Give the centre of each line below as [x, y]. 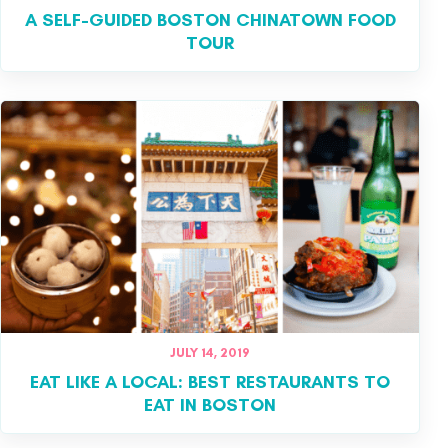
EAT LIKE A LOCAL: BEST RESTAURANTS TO [210, 382]
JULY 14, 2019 [210, 353]
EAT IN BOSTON [210, 405]
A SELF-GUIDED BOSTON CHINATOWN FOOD [210, 19]
